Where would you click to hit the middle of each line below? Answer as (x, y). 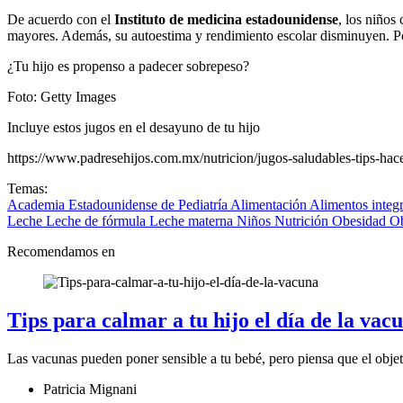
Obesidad (361, 221)
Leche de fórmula (98, 221)
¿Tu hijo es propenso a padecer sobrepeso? (128, 67)
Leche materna (193, 221)
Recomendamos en (61, 252)
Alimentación (270, 205)
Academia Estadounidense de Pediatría (119, 205)
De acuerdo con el (61, 20)
